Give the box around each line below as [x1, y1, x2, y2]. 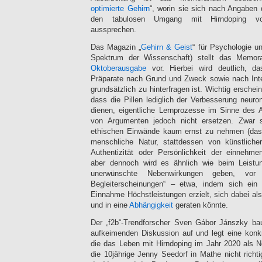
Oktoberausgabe [91, 64, 146, 73]
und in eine [91, 201, 129, 209]
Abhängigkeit [129, 201, 173, 209]
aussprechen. [91, 25, 136, 34]
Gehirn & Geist [141, 43, 193, 51]
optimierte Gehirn [91, 4, 150, 13]
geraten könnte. [173, 201, 228, 209]
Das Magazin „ [91, 43, 142, 51]
